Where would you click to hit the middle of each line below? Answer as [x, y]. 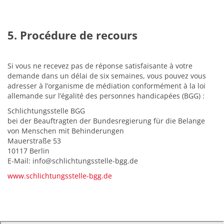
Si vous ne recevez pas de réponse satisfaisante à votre [100, 66]
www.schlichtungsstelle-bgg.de [60, 176]
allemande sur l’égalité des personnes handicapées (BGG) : [106, 96]
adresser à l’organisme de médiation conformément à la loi [106, 86]
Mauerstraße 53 [34, 141]
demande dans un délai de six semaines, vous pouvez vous [107, 76]
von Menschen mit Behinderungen [66, 131]
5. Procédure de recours [72, 35]
